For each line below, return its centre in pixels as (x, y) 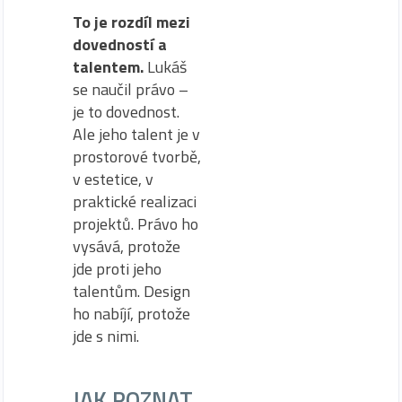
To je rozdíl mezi (131, 22)
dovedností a (120, 45)
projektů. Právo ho (135, 224)
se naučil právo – (131, 90)
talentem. (108, 67)
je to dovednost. (126, 112)
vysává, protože (127, 247)
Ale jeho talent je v (136, 135)
